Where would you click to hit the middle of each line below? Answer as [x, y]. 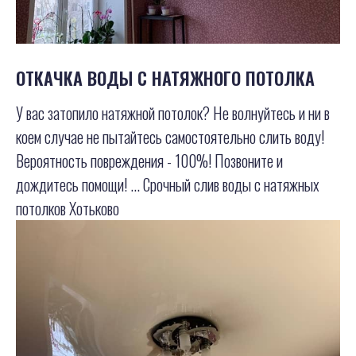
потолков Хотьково [68, 209]
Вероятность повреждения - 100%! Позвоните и [149, 161]
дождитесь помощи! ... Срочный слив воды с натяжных [168, 185]
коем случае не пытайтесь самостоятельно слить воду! [170, 137]
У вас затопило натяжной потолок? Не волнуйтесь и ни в [173, 113]
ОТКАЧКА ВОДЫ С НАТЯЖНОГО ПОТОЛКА [165, 78]
